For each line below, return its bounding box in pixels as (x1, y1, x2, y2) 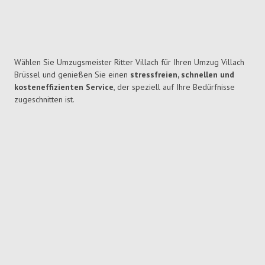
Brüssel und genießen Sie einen (14, 69, 130, 80)
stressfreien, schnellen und (130, 69, 234, 80)
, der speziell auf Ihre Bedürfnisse (114, 82, 235, 93)
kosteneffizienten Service (14, 82, 114, 93)
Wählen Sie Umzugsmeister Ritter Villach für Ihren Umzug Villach (14, 57, 244, 68)
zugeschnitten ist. (14, 94, 75, 105)
